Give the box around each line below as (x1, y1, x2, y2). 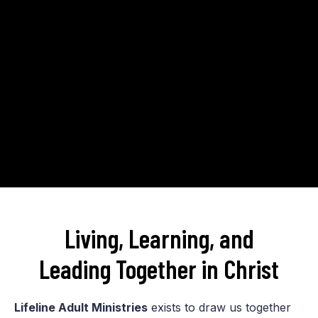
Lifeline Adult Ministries (14, 300, 148, 314)
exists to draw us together (148, 300, 291, 314)
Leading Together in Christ (39, 253, 279, 284)
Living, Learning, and (64, 222, 254, 253)
